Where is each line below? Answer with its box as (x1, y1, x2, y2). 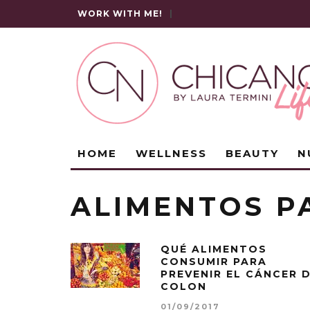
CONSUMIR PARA (161, 255, 267, 268)
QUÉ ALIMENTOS (161, 243, 267, 255)
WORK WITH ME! (77, 8, 163, 19)
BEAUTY (226, 147, 279, 160)
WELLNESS (136, 147, 207, 160)
